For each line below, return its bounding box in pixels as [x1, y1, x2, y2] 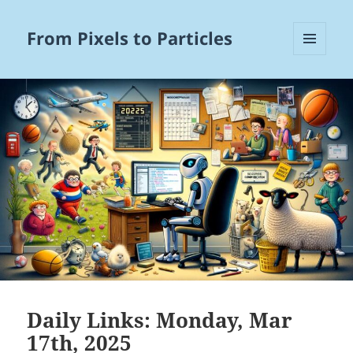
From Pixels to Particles [27, 26, 233, 50]
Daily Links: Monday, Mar [27, 305, 293, 334]
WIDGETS [293, 81, 338, 95]
